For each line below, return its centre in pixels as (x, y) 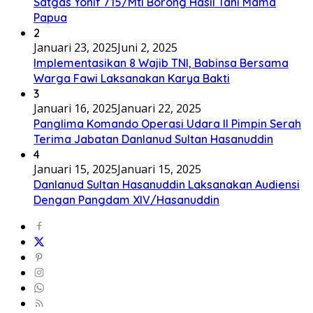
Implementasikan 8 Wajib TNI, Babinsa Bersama (161, 63)
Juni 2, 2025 (147, 47)
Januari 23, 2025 (75, 47)
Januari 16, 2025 (75, 108)
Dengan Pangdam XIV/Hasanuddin (126, 199)
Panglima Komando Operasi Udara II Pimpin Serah (167, 123)
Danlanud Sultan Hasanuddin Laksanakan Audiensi (167, 184)
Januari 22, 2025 (159, 108)
